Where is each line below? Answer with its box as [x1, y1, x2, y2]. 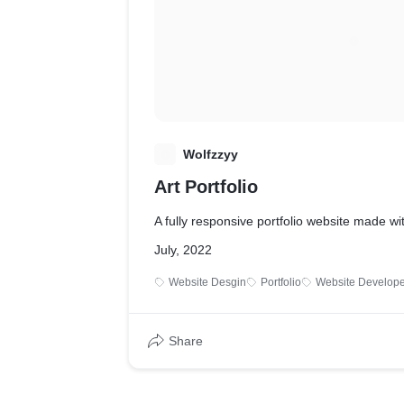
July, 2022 [154, 243, 212, 257]
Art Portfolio [154, 177, 258, 197]
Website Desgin [169, 276, 246, 289]
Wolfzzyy [183, 147, 238, 161]
